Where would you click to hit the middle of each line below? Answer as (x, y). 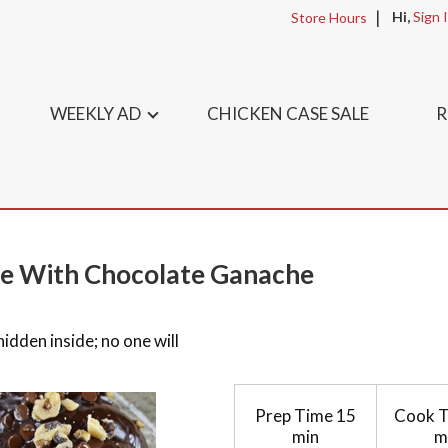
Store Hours (329, 17)
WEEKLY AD (95, 113)
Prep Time (293, 415)
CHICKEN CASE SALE (287, 113)
